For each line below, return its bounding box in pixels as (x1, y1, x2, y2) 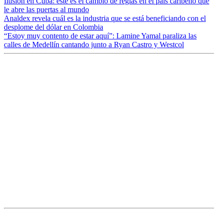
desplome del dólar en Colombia (4, 23, 103, 32)
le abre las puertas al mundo (4, 5, 89, 14)
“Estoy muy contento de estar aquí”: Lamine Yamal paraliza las (4, 32, 197, 40)
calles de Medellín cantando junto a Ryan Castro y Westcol (4, 40, 184, 49)
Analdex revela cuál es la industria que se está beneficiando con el (4, 14, 206, 23)
